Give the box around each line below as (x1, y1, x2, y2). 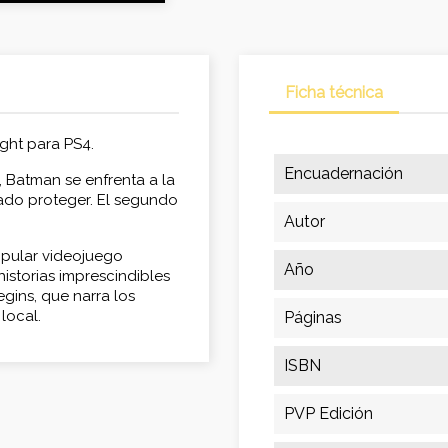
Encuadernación (284, 164, 403, 184)
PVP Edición (284, 404, 373, 424)
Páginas (284, 308, 342, 328)
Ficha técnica (285, 83, 383, 103)
